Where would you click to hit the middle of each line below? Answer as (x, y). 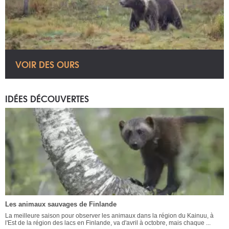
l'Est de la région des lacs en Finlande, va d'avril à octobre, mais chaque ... (108, 223)
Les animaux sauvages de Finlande (61, 204)
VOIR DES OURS (47, 64)
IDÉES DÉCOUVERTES (47, 98)
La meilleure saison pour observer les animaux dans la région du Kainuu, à (109, 216)
